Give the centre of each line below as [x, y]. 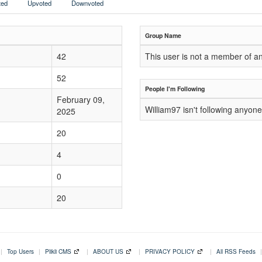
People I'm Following [175, 89]
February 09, [81, 99]
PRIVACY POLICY [170, 251]
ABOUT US [108, 251]
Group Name [163, 35]
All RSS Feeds [236, 251]
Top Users [20, 251]
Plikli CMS [58, 251]
